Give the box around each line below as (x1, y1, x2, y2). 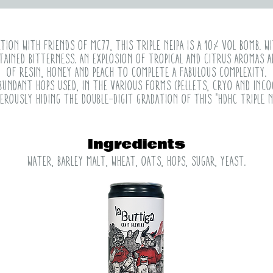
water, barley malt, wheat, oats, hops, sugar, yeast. (27, 154, 246, 168)
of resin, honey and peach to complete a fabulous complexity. (6, 65, 267, 79)
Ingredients (88, 134, 185, 155)
